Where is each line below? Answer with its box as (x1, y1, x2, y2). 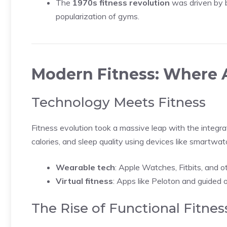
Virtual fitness (56, 176, 113, 186)
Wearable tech (56, 162, 115, 172)
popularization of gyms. (56, 11, 139, 21)
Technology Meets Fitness (31, 94, 206, 110)
